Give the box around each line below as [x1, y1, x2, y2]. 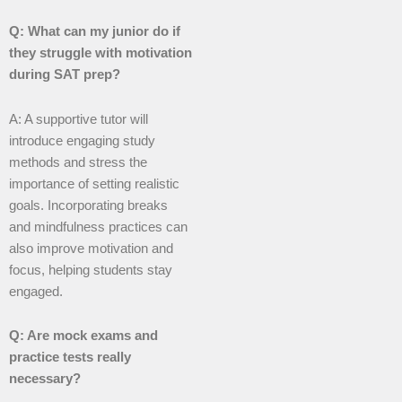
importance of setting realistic [9, 176, 179, 191]
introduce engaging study [9, 133, 155, 148]
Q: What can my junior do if [9, 24, 180, 39]
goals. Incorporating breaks [9, 197, 168, 213]
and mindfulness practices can [9, 219, 188, 234]
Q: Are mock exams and [9, 328, 158, 344]
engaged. [9, 284, 63, 299]
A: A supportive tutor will [9, 111, 148, 127]
